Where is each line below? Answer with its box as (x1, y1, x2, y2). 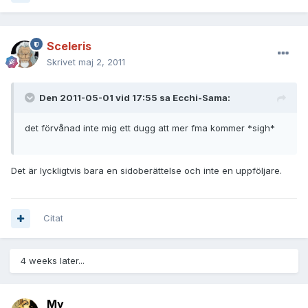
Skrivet (47, 56, 78, 68)
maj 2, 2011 (78, 56, 125, 68)
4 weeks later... (21, 255, 85, 267)
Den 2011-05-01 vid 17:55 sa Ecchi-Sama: (39, 92, 230, 104)
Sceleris (47, 39, 91, 54)
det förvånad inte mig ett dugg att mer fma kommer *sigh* (25, 122, 275, 134)
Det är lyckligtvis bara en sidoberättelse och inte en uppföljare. (11, 165, 282, 177)
